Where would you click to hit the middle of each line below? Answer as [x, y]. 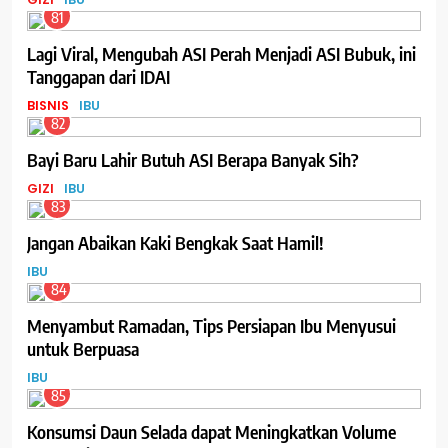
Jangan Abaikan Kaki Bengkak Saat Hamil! [175, 242]
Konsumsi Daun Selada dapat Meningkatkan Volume [211, 431]
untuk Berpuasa [83, 348]
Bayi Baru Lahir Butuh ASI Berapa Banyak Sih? [193, 159]
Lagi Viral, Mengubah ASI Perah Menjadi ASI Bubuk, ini [221, 53]
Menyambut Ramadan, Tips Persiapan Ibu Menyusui [211, 325]
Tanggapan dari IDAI [98, 76]
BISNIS [48, 106]
